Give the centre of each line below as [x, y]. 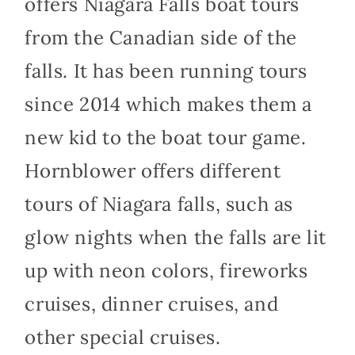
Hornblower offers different [153, 170]
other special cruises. [123, 337]
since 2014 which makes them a [168, 104]
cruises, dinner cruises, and [152, 303]
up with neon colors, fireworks [166, 270]
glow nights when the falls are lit [176, 237]
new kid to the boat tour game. [166, 137]
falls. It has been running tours [166, 71]
